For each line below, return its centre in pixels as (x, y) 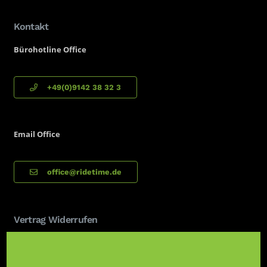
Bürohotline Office (50, 49)
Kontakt (31, 26)
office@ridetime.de (85, 172)
